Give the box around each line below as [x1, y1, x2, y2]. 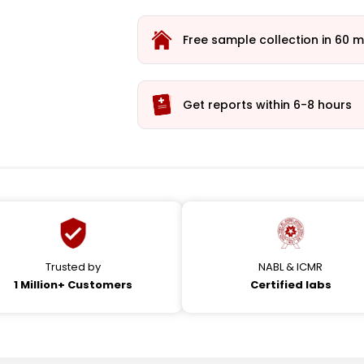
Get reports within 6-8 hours [183, 97, 353, 113]
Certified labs [249, 276, 331, 292]
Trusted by [45, 258, 102, 275]
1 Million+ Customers [14, 276, 133, 292]
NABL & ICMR [258, 258, 323, 275]
